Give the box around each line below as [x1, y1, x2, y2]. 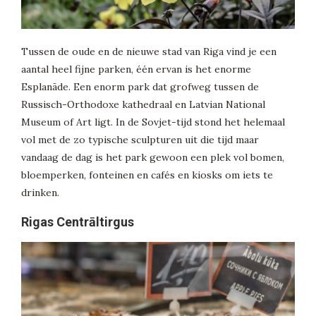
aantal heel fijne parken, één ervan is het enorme [21, 62, 251, 75]
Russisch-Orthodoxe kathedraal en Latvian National [21, 97, 265, 111]
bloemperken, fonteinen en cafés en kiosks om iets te [21, 168, 273, 181]
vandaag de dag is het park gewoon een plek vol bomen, [21, 150, 284, 164]
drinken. [21, 186, 59, 199]
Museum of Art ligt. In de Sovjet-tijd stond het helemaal [21, 115, 285, 128]
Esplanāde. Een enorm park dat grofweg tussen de [21, 80, 259, 93]
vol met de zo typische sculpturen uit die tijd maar [21, 133, 259, 146]
